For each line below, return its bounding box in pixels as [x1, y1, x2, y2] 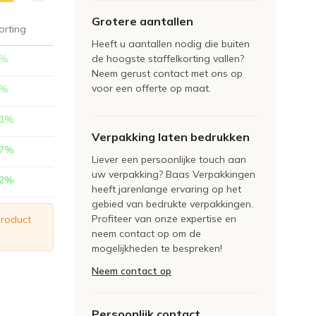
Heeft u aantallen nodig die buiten [92, 37, 250, 50]
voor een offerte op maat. [92, 82, 211, 95]
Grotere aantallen [92, 14, 193, 28]
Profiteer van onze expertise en [92, 212, 236, 225]
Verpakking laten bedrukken [92, 130, 250, 144]
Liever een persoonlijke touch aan [92, 153, 246, 166]
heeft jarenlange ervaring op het [92, 183, 241, 195]
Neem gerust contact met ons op [92, 67, 243, 80]
